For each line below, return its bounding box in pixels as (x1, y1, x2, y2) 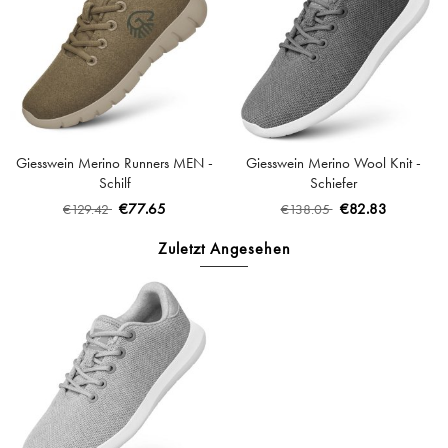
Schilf (98, 173, 131, 193)
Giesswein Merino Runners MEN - (16, 153, 213, 173)
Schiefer (310, 173, 357, 193)
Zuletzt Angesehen (157, 238, 291, 259)
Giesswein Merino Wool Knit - (246, 153, 421, 173)
